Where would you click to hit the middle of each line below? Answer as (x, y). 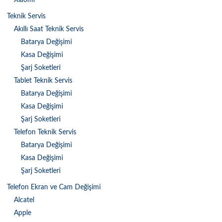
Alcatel (24, 200)
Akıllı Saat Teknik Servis (49, 29)
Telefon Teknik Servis (45, 133)
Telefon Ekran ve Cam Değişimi (54, 188)
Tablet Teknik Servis (43, 81)
